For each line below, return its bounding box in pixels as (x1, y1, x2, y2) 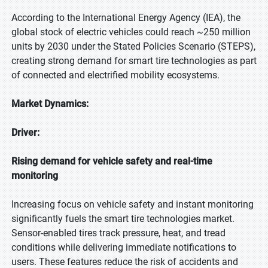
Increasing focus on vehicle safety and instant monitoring (11, 199, 254, 210)
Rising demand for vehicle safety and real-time (11, 156, 212, 167)
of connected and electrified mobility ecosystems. (11, 69, 220, 81)
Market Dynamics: (11, 98, 89, 109)
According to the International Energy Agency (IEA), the (11, 12, 240, 23)
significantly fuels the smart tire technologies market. (11, 213, 234, 224)
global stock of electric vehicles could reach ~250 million (11, 26, 251, 38)
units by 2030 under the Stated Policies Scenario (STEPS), (11, 41, 255, 52)
